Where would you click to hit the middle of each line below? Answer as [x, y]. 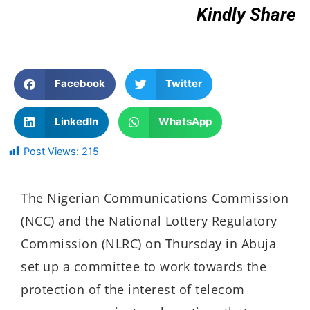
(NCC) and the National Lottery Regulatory [149, 220]
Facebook [80, 84]
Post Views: [51, 151]
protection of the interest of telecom [133, 289]
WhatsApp [185, 122]
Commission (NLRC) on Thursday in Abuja [148, 243]
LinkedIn [76, 122]
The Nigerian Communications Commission [155, 198]
